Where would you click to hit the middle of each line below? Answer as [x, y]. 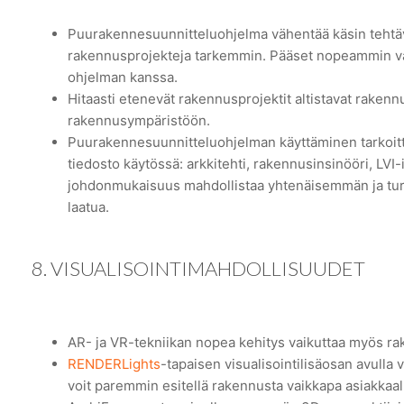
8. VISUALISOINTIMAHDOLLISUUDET [198, 268]
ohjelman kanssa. [123, 78]
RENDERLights [114, 363]
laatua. [88, 207]
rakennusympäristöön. [139, 121]
